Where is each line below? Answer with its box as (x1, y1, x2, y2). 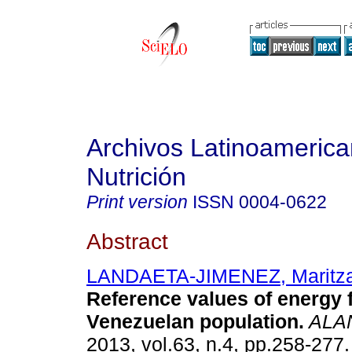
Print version (86, 192, 188, 212)
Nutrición (86, 163, 186, 191)
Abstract (86, 228, 168, 254)
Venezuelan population (86, 310, 299, 333)
